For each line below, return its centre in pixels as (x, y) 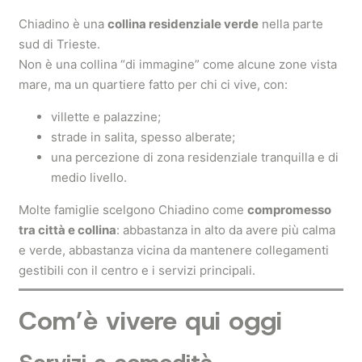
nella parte (291, 24)
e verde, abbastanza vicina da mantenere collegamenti (174, 250)
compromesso (289, 210)
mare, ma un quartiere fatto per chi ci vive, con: (153, 84)
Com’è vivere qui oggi (150, 321)
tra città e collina (67, 230)
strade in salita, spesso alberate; (143, 137)
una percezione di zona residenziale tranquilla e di (195, 157)
